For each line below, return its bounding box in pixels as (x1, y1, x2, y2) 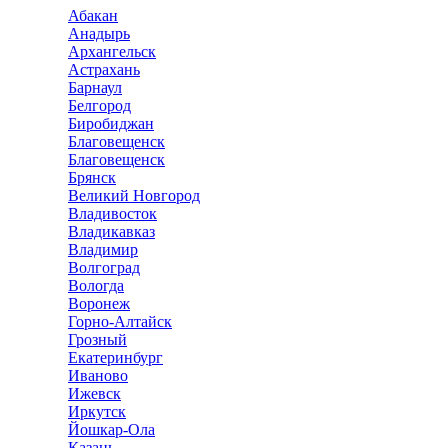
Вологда (68, 277, 124, 294)
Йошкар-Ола (68, 421, 155, 438)
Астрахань (68, 61, 140, 78)
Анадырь (68, 25, 130, 42)
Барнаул (68, 79, 122, 96)
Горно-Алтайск (68, 313, 172, 330)
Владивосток (68, 205, 157, 222)
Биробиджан (68, 115, 154, 132)
